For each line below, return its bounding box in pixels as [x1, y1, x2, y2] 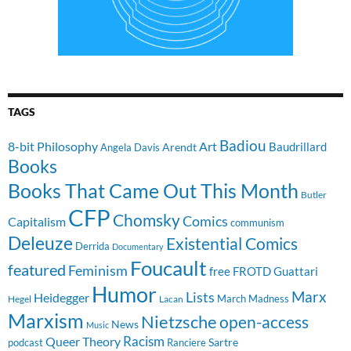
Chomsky [113, 209, 180, 230]
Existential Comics [166, 233, 298, 253]
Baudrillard [269, 139, 327, 154]
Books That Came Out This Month [8, 178, 299, 202]
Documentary [112, 241, 164, 251]
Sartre [208, 335, 238, 349]
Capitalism [8, 213, 66, 229]
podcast [8, 336, 43, 349]
